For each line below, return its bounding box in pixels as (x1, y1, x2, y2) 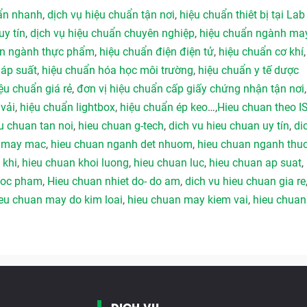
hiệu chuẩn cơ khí (219, 45, 304, 58)
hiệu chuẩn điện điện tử (99, 45, 214, 58)
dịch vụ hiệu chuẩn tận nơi (47, 8, 175, 21)
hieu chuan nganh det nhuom (48, 138, 193, 151)
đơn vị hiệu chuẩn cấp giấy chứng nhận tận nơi (77, 82, 304, 95)
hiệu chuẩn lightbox (20, 101, 115, 114)
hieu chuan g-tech (78, 119, 164, 132)
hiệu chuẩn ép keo (120, 101, 208, 114)
